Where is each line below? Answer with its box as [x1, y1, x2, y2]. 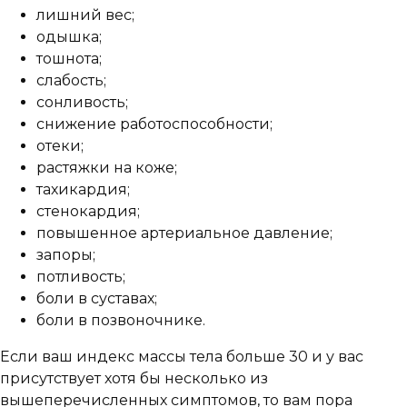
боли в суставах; [36, 289, 157, 307]
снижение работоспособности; [36, 114, 273, 133]
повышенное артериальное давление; [36, 223, 333, 242]
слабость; [36, 71, 106, 89]
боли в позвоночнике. [36, 311, 205, 329]
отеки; [36, 136, 84, 154]
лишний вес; [36, 5, 134, 24]
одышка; [36, 27, 102, 45]
